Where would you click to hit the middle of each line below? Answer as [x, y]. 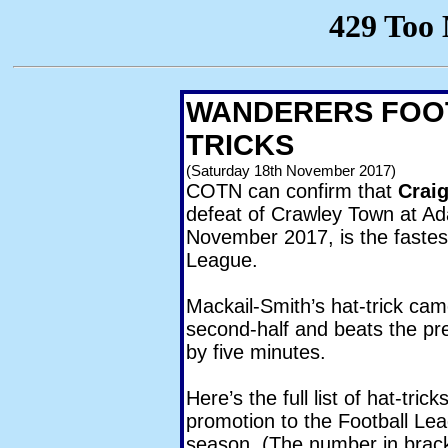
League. [222, 260]
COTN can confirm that [292, 191]
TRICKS [240, 145]
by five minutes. [256, 352]
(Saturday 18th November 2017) [291, 170]
